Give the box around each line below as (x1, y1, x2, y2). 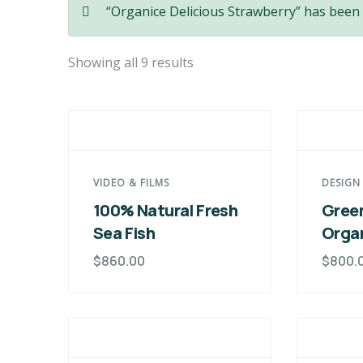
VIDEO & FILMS (93, 176, 169, 190)
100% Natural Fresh (93, 199, 238, 221)
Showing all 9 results (68, 53, 194, 71)
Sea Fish (93, 222, 156, 244)
